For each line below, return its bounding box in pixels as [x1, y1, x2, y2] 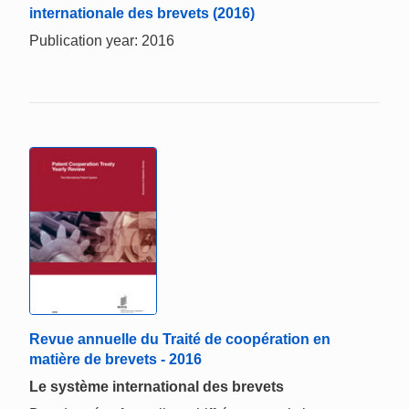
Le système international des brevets [29, 379, 284, 395]
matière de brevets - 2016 [29, 351, 202, 368]
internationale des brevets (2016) [29, 5, 255, 21]
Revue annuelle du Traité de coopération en [29, 331, 330, 348]
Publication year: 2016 [29, 32, 174, 48]
